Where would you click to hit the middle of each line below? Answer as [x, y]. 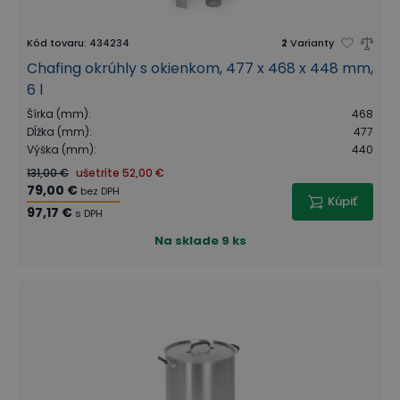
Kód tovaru [55, 43]
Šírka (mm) [58, 114]
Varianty [312, 43]
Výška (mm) [60, 150]
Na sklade [186, 241]
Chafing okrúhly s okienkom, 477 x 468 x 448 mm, [200, 68]
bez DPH [100, 191]
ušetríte [98, 173]
